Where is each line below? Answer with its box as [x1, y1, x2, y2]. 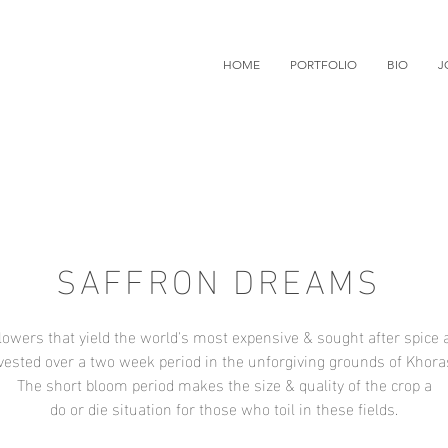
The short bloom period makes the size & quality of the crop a [16, 369, 432, 398]
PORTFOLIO [290, 57, 357, 72]
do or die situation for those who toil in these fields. [50, 393, 398, 422]
